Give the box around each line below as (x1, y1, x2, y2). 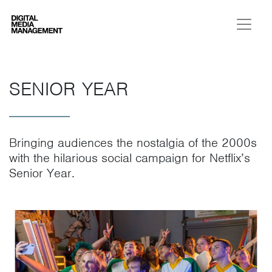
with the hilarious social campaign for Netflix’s (9, 150, 250, 166)
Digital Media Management (11, 16, 145, 31)
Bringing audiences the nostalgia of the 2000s (9, 135, 257, 151)
